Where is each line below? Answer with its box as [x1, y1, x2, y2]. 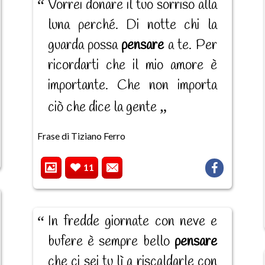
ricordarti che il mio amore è [47, 57, 217, 75]
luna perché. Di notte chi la [47, 17, 217, 35]
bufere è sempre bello [47, 232, 174, 251]
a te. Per [163, 37, 217, 55]
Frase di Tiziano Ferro [37, 130, 125, 142]
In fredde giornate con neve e [47, 212, 217, 231]
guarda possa [47, 37, 121, 55]
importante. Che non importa [47, 77, 217, 95]
